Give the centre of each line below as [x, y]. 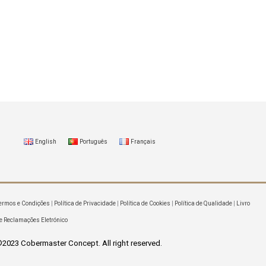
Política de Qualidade [204, 204]
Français [143, 141]
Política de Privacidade [85, 204]
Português [94, 141]
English [46, 141]
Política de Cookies [145, 204]
